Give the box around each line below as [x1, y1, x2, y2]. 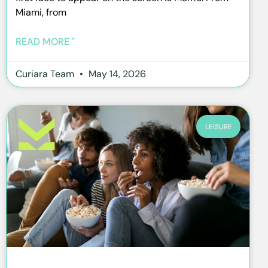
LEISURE [205, 121, 232, 132]
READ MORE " [16, 35, 75, 48]
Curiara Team [16, 68, 77, 81]
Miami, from [16, 6, 66, 19]
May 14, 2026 [86, 68, 146, 81]
